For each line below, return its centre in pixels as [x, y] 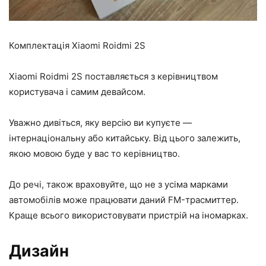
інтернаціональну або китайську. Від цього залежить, [125, 138]
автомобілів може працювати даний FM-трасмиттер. [124, 199]
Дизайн [39, 251]
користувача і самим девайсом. [77, 91]
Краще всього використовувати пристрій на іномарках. [129, 215]
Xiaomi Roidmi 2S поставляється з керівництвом [113, 76]
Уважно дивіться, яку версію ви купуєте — [100, 122]
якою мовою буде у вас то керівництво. [94, 153]
